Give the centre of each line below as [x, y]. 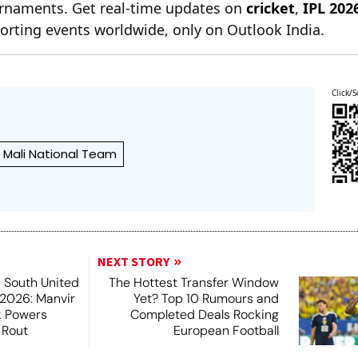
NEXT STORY [133, 262]
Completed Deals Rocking [204, 314]
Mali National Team [60, 153]
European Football [226, 330]
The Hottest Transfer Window [193, 282]
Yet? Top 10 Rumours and [206, 298]
